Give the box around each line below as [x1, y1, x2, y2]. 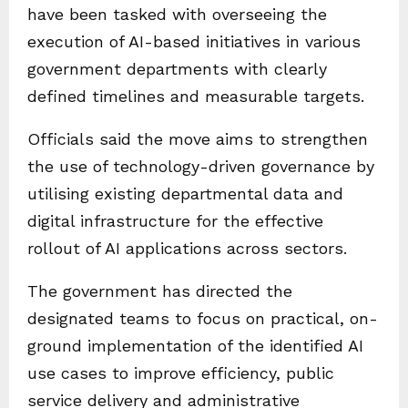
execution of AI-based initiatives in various [27, 32, 361, 51]
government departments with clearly [27, 59, 327, 78]
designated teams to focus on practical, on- [27, 309, 378, 328]
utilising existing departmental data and [27, 184, 343, 203]
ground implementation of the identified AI [27, 336, 363, 355]
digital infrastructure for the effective [27, 211, 323, 230]
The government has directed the [27, 281, 292, 301]
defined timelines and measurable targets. [27, 87, 364, 106]
